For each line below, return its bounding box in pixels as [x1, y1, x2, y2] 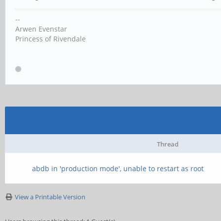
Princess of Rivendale [15, 34, 86, 43]
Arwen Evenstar [15, 24, 67, 34]
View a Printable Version [15, 192, 85, 201]
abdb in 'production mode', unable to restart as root [32, 164, 204, 173]
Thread [156, 140, 179, 148]
